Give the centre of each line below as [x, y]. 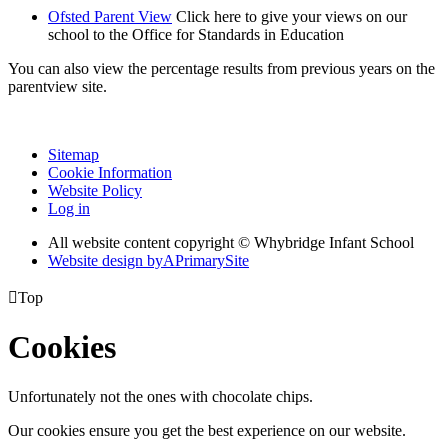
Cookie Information [110, 172]
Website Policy [95, 190]
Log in [69, 208]
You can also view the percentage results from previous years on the [221, 68]
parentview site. [57, 86]
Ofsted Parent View [110, 16]
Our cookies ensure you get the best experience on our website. [207, 430]
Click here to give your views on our [291, 16]
